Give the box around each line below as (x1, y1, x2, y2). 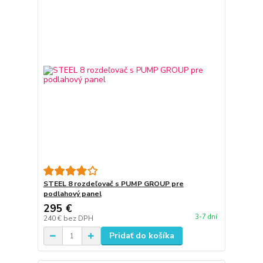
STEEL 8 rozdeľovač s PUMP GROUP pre (43, 179, 184, 188)
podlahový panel (43, 189, 102, 198)
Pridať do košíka (109, 230, 174, 241)
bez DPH (63, 214, 93, 223)
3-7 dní (194, 213, 217, 222)
